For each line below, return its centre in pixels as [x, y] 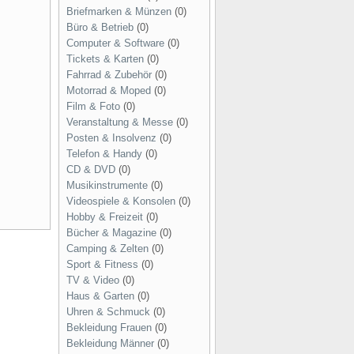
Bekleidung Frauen [109, 328]
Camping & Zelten [107, 249]
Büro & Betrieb [100, 27]
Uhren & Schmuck [108, 312]
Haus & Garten [100, 296]
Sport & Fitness [102, 264]
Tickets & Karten [105, 59]
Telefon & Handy [104, 154]
